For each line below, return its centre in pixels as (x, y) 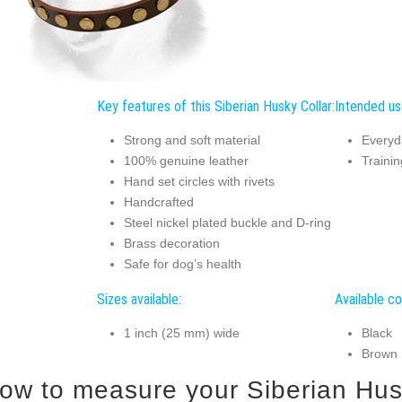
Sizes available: (139, 299)
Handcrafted (158, 202)
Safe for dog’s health (182, 264)
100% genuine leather (186, 161)
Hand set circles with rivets (199, 182)
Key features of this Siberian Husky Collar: (215, 106)
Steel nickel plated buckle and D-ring (227, 223)
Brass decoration (171, 244)
